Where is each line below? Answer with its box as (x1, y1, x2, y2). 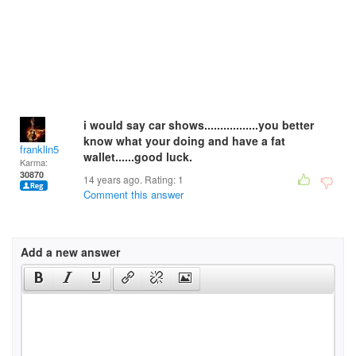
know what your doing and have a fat (83, 133, 285, 149)
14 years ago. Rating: (83, 172, 178, 186)
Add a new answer (21, 244, 120, 260)
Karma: (20, 156, 48, 168)
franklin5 (20, 141, 59, 157)
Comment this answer (83, 187, 184, 202)
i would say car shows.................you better (83, 117, 314, 133)
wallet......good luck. (83, 149, 192, 164)
